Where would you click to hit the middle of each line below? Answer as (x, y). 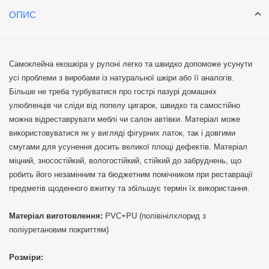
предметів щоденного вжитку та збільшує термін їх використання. (129, 189)
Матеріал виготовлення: (56, 216)
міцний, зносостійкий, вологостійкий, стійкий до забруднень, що (125, 161)
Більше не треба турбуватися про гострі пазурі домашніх (113, 92)
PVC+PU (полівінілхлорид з (154, 216)
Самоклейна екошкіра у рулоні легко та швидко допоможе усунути (131, 64)
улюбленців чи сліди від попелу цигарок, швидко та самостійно (125, 106)
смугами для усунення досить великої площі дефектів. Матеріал (128, 147)
